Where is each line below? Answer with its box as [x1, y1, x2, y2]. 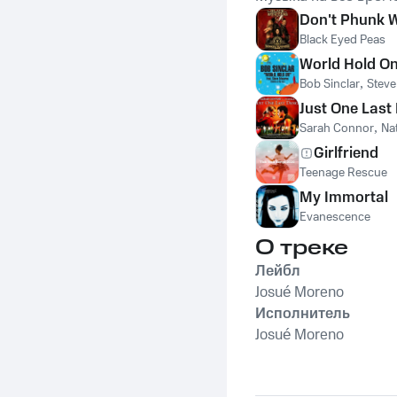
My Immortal [300, 187, 388, 208]
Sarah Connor [300, 120, 374, 137]
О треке [255, 233, 348, 263]
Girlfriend [314, 143, 378, 164]
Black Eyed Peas [300, 31, 385, 49]
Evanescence [300, 208, 370, 226]
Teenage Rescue [300, 164, 387, 182]
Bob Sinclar [300, 75, 360, 93]
